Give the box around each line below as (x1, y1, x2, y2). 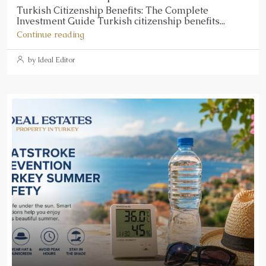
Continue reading (17, 28, 84, 40)
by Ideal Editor (26, 55, 75, 65)
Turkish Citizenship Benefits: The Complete (17, 4, 208, 17)
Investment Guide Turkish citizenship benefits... (17, 14, 225, 27)
